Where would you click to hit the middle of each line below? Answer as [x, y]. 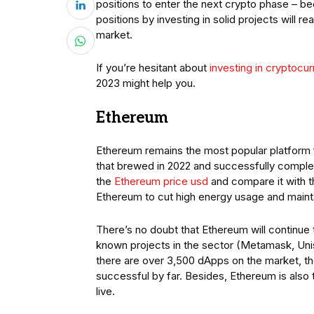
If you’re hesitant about [153, 68]
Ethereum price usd [161, 182]
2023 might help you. [146, 83]
